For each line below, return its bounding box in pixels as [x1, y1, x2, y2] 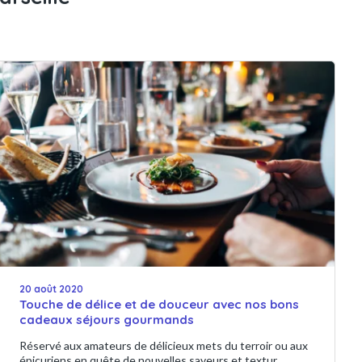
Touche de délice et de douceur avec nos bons [19, 297, 300, 313]
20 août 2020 [19, 283, 84, 296]
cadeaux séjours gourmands [19, 312, 195, 328]
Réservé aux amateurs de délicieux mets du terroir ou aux [19, 339, 309, 353]
